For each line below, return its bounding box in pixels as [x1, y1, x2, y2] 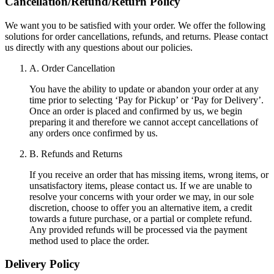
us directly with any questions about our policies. [5, 42, 193, 53]
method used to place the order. [29, 235, 149, 246]
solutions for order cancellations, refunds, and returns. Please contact [5, 31, 268, 42]
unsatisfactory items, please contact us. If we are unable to [29, 180, 252, 191]
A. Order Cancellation [29, 62, 115, 73]
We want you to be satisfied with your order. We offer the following [5, 20, 265, 31]
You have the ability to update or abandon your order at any [29, 83, 259, 94]
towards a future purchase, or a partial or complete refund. [29, 213, 252, 224]
